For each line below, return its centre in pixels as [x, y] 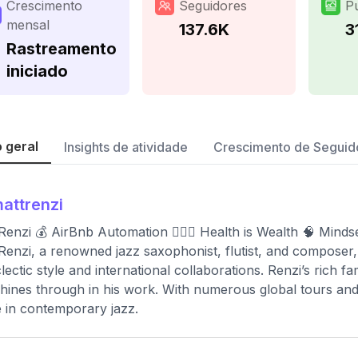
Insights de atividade [126, 147]
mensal [28, 25]
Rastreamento [62, 49]
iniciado [37, 71]
